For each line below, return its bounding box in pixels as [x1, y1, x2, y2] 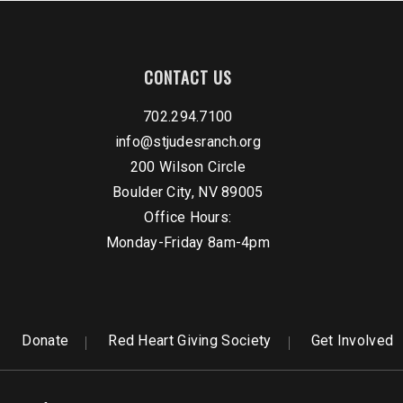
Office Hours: [144, 209, 232, 227]
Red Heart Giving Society [108, 332, 272, 350]
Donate [22, 332, 69, 350]
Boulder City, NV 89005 [112, 184, 264, 201]
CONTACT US [143, 66, 232, 90]
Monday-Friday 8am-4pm [105, 234, 271, 252]
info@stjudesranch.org [114, 133, 262, 151]
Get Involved [310, 332, 394, 350]
